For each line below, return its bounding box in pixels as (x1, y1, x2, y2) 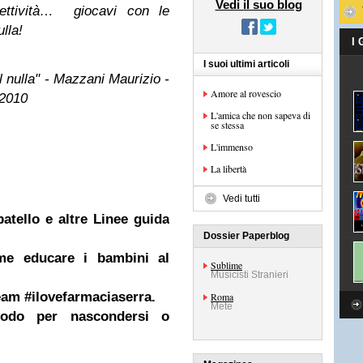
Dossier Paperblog (203, 230, 289, 241)
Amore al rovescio (211, 87, 281, 100)
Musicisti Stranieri (211, 269, 288, 280)
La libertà (211, 162, 246, 175)
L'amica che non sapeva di (211, 109, 310, 122)
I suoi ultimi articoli (203, 58, 289, 70)
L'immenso (211, 140, 253, 153)
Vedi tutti (223, 193, 260, 204)
